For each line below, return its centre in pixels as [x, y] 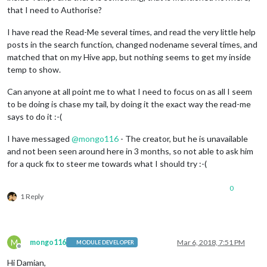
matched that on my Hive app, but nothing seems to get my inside [129, 57]
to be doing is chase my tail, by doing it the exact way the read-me [129, 104]
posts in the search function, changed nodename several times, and [132, 44]
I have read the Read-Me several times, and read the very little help [131, 32]
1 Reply [32, 196]
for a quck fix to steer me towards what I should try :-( [107, 163]
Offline [30, 250]
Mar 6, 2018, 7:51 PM [211, 242]
